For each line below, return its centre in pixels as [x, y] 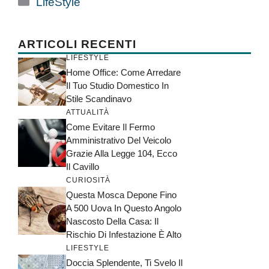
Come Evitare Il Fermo [110, 127]
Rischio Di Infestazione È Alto [124, 235]
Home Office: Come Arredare [123, 73]
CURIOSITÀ [88, 180]
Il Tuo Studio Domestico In [117, 86]
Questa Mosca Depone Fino [121, 195]
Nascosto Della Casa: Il [112, 222]
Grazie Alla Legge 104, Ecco [122, 154]
